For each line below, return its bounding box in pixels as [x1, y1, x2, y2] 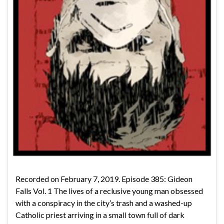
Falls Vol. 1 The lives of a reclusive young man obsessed [15, 185, 203, 195]
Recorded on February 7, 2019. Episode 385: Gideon [15, 173, 192, 183]
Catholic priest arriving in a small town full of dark [15, 209, 184, 219]
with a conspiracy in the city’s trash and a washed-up [15, 197, 192, 207]
